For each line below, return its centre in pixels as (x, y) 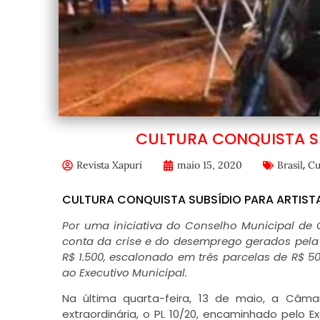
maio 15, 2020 (209, 165)
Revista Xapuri (109, 165)
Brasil (290, 165)
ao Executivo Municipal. (124, 272)
